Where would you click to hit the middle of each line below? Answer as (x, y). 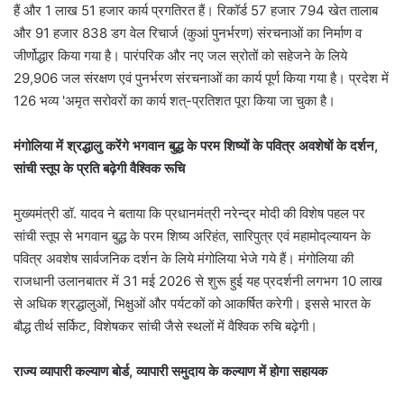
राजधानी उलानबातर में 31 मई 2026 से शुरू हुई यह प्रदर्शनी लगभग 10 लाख (198, 280)
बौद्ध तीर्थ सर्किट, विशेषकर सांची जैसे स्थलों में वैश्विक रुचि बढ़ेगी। (165, 326)
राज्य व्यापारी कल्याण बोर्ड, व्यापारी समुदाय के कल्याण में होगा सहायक (170, 371)
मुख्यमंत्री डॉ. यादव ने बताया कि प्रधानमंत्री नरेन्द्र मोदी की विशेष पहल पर (189, 213)
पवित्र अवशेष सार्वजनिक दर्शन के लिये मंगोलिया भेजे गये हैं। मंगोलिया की (184, 258)
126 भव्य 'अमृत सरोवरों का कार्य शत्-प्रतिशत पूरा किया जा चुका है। (174, 100)
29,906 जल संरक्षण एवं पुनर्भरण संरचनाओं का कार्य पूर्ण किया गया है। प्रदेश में (201, 78)
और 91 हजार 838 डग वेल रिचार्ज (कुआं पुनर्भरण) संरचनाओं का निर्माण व (188, 32)
